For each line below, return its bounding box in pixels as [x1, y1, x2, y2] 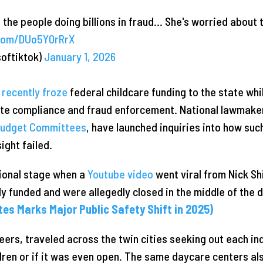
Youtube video [87, 167, 153, 181]
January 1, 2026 [43, 49, 116, 64]
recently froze [1, 85, 68, 99]
